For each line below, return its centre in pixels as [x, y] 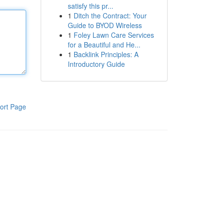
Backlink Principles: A [106, 54]
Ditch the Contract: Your [110, 15]
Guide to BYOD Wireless [105, 25]
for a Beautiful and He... [104, 45]
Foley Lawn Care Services [114, 35]
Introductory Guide [96, 64]
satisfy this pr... [90, 6]
